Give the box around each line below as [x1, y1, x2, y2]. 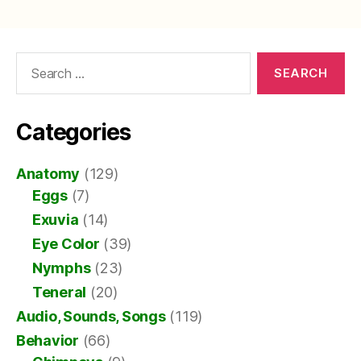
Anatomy [16, 164, 81, 182]
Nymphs [32, 259, 91, 276]
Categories [16, 118, 131, 146]
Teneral [32, 283, 87, 301]
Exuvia [32, 210, 79, 228]
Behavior [16, 331, 79, 349]
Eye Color [32, 234, 100, 252]
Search [9, 51, 54, 68]
